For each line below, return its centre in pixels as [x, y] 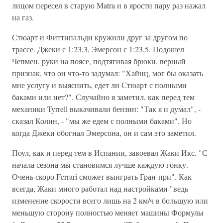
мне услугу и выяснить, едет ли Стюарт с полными [99, 85]
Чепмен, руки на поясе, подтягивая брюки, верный [99, 61]
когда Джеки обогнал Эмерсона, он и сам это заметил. [104, 133]
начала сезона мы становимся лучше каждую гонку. [100, 165]
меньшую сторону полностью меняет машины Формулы [108, 212]
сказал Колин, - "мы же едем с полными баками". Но [102, 121]
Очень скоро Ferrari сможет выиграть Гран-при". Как [102, 176]
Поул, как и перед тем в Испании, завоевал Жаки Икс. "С [110, 153]
